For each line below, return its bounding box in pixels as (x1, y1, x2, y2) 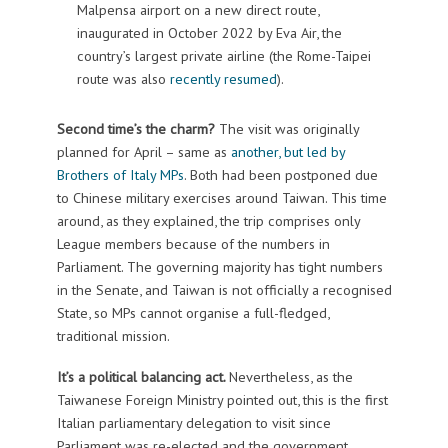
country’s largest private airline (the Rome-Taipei (76, 45, 371, 65)
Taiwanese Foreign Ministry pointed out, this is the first (56, 389, 388, 409)
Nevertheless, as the (228, 366, 353, 386)
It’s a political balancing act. (56, 366, 229, 386)
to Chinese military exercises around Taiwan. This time (56, 187, 387, 207)
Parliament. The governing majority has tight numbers (56, 256, 383, 276)
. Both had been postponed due (183, 164, 378, 184)
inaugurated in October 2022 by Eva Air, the (76, 22, 342, 42)
